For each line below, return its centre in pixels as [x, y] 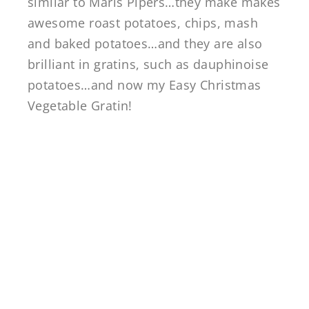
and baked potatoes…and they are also [145, 43]
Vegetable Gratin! [80, 105]
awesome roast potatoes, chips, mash [143, 22]
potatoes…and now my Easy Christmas [144, 84]
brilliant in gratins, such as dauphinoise [148, 64]
